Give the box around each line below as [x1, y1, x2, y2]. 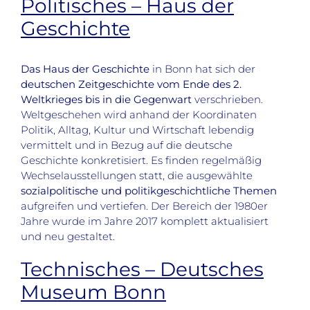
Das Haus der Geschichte [21, 62, 149, 76]
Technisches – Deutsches [21, 257, 264, 282]
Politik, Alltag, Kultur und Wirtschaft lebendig [21, 123, 254, 137]
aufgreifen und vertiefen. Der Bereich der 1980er [21, 199, 268, 213]
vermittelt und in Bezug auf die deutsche [21, 138, 232, 152]
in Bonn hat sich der [149, 62, 255, 76]
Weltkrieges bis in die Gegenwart [21, 93, 192, 107]
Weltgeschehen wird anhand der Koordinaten [21, 108, 257, 122]
